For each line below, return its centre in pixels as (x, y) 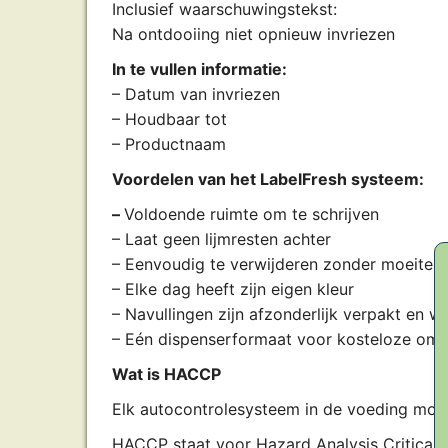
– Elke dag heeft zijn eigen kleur (233, 289)
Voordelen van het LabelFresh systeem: (268, 179)
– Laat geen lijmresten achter (221, 239)
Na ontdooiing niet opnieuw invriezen (253, 34)
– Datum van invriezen (196, 94)
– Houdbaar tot (169, 119)
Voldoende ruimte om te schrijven (251, 214)
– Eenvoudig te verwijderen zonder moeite (272, 264)
